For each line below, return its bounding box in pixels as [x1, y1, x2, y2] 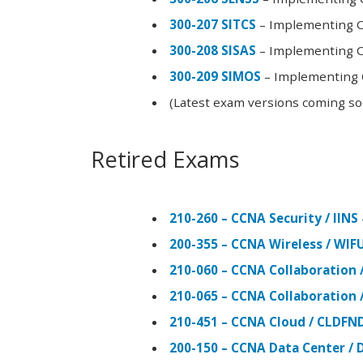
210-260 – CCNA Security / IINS [169, 210, 359, 227]
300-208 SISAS [169, 42, 257, 59]
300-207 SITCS [169, 16, 257, 33]
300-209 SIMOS [169, 68, 262, 85]
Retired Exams [91, 144, 240, 175]
